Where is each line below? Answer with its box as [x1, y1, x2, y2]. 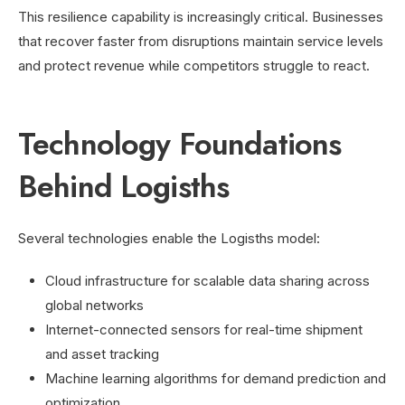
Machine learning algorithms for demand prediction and [45, 369, 386, 387]
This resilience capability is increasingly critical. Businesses [18, 7, 383, 25]
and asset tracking [45, 344, 159, 363]
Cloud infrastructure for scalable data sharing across [45, 271, 370, 289]
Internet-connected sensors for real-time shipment [45, 320, 363, 338]
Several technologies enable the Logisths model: [18, 229, 320, 247]
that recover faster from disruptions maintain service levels [18, 32, 383, 50]
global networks [45, 296, 144, 314]
